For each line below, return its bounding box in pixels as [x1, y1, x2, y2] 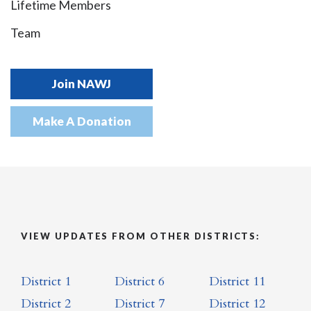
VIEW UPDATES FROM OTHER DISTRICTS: [21, 230, 261, 242]
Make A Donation [32, 114, 131, 129]
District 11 [208, 273, 265, 291]
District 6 [115, 273, 165, 291]
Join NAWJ [52, 76, 111, 92]
